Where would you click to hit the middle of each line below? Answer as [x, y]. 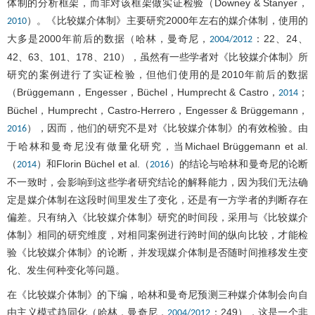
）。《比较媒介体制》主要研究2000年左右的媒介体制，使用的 [167, 20]
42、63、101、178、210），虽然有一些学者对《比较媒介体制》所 [157, 57]
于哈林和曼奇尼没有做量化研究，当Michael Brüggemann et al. [157, 146]
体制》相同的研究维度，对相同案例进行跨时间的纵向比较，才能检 [157, 234]
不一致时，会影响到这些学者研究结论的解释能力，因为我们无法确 [157, 182]
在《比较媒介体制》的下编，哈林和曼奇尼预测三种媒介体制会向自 [157, 294]
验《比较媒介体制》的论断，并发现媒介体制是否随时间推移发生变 [157, 252]
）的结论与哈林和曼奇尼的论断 [239, 163]
